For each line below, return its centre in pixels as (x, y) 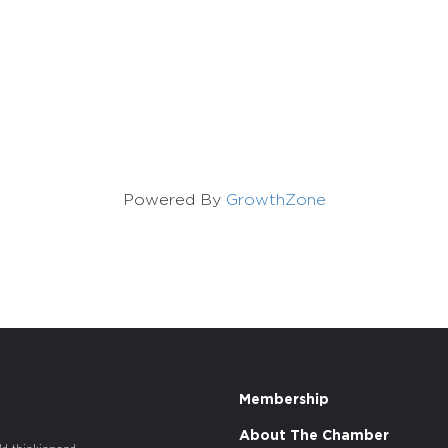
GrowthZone (275, 199)
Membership (284, 399)
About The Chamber (314, 435)
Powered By (174, 199)
